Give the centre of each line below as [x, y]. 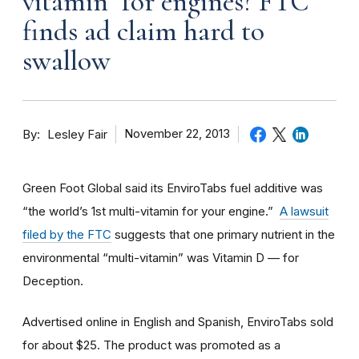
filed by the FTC [67, 234]
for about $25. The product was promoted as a [151, 345]
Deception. [53, 280]
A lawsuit [304, 211]
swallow [67, 61]
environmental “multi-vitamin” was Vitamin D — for [161, 257]
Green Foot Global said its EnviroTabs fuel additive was [173, 188]
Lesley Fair [77, 134]
